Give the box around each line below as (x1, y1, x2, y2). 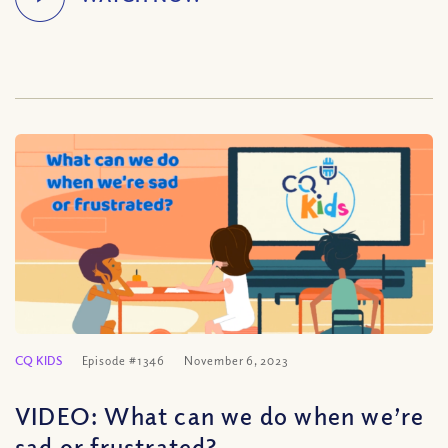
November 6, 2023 (184, 353, 289, 368)
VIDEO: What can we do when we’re (15, 400, 425, 430)
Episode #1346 (81, 353, 166, 368)
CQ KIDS (15, 353, 63, 368)
